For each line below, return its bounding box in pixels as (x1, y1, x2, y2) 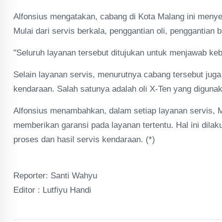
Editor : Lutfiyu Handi (13, 185, 91, 195)
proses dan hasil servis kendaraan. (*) (13, 135, 155, 144)
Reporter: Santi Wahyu (13, 171, 97, 180)
